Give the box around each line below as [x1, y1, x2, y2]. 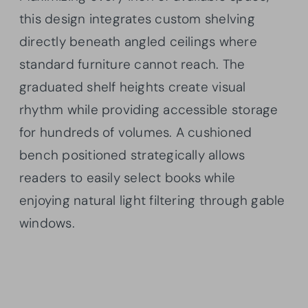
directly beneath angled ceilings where [19, 32, 257, 50]
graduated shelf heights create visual [19, 78, 246, 96]
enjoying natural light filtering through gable [19, 191, 285, 209]
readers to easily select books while [19, 168, 236, 186]
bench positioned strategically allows [19, 146, 245, 164]
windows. [19, 214, 75, 232]
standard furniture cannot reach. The [19, 55, 245, 73]
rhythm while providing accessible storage [19, 100, 278, 118]
